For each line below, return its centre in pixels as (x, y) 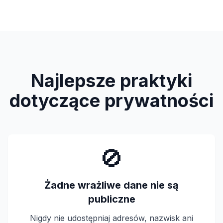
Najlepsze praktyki (111, 81)
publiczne (111, 199)
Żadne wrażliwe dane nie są (111, 185)
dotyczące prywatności (111, 101)
